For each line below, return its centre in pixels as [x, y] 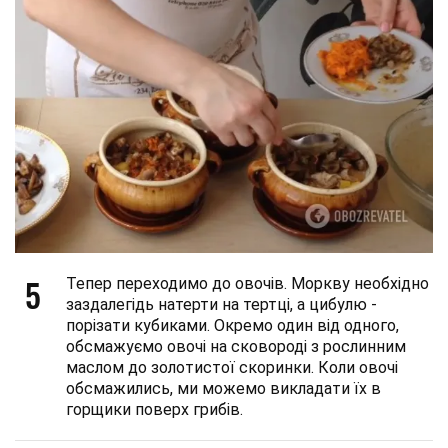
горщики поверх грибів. [154, 409]
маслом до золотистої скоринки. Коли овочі [232, 367]
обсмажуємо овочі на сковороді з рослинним [236, 346]
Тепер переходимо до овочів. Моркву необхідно [247, 283]
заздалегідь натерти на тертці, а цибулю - [221, 304]
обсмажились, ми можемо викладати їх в [223, 388]
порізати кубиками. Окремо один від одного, [232, 325]
